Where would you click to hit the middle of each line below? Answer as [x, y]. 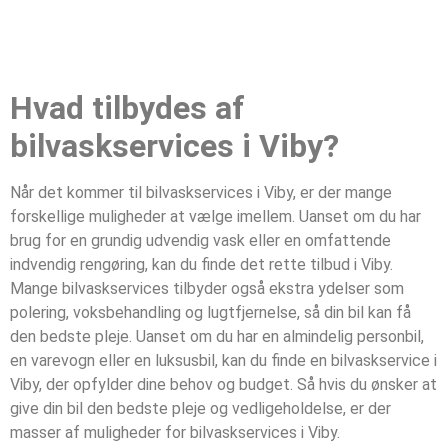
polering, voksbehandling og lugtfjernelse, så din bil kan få [210, 313]
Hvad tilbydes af [127, 108]
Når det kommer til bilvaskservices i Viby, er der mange [201, 193]
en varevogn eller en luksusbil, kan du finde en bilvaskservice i [223, 361]
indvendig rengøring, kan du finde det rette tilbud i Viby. [201, 265]
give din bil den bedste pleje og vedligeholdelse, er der [200, 409]
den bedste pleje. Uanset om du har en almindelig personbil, [217, 337]
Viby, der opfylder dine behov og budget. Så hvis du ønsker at [223, 385]
